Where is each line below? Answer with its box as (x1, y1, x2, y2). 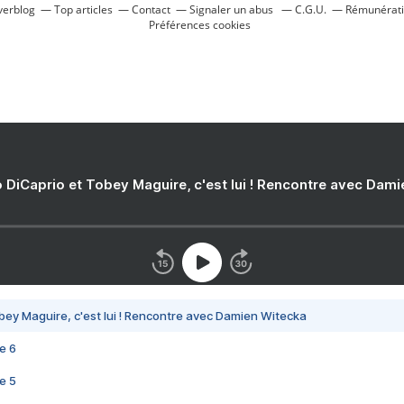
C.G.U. (295, 2, 326, 17)
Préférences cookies (148, 17, 251, 32)
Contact (132, 2, 170, 17)
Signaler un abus (189, 2, 276, 17)
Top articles (54, 2, 113, 17)
